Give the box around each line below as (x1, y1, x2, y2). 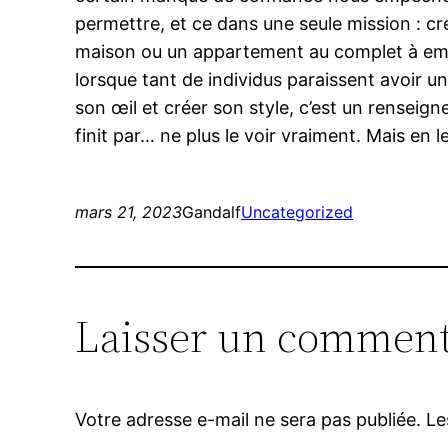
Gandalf (182, 202, 242, 223)
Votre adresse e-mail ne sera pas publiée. (75, 409, 422, 431)
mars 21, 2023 (75, 202, 183, 223)
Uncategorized (241, 202, 354, 223)
